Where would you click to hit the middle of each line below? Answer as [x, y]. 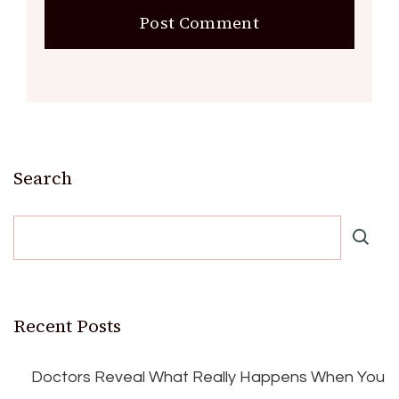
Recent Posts [67, 326]
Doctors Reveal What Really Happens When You [208, 377]
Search [43, 178]
